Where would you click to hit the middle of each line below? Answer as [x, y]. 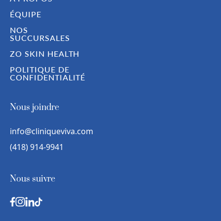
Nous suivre [33, 179]
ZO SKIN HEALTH [45, 54]
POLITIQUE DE [40, 70]
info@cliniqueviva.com [52, 131]
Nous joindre [35, 108]
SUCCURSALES [40, 38]
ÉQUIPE [26, 14]
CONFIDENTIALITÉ [48, 77]
